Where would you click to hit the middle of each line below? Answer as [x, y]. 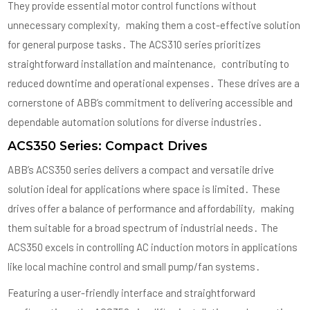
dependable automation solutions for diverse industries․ [136, 121]
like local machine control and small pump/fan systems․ [135, 266]
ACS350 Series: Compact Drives [108, 145]
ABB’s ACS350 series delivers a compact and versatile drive [141, 169]
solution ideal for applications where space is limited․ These [144, 189]
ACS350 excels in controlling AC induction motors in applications [153, 247]
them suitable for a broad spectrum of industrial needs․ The [143, 227]
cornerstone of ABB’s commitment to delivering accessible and [151, 102]
